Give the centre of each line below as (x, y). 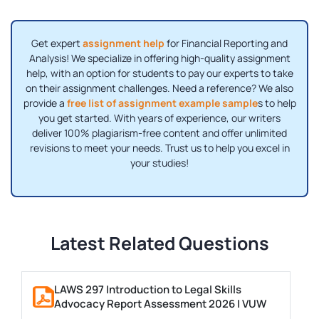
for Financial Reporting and (226, 43)
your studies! (159, 163)
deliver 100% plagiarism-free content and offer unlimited (159, 133)
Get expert (57, 43)
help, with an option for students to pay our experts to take (159, 73)
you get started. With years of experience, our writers (159, 118)
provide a (45, 103)
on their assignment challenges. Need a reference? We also (159, 88)
